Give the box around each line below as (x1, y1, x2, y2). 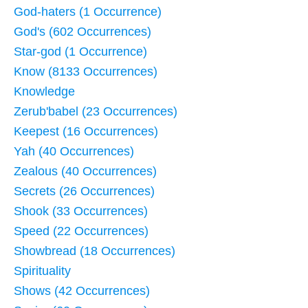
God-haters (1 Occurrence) (14, 4, 162, 19)
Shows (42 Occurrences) (14, 283, 150, 298)
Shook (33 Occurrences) (14, 203, 148, 218)
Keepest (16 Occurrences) (14, 124, 158, 138)
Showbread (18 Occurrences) (14, 243, 175, 258)
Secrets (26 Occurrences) (14, 184, 155, 198)
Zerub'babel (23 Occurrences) (14, 104, 177, 118)
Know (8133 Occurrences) (14, 64, 157, 78)
